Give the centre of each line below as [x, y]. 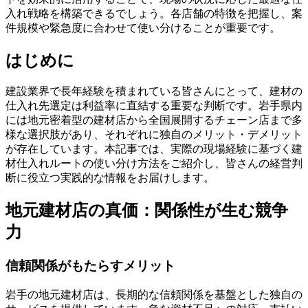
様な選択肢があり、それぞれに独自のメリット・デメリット [154, 135]
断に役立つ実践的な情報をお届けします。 [110, 178]
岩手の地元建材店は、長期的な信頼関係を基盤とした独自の [154, 294]
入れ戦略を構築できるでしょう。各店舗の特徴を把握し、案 [154, 13]
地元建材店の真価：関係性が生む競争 [147, 211]
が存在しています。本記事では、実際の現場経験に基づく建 [154, 149]
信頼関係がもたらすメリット [90, 266]
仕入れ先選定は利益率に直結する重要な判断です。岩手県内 [154, 106]
